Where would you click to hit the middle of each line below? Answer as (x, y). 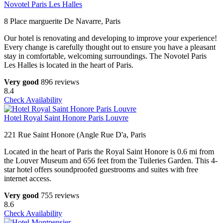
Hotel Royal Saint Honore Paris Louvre (66, 118)
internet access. (28, 179)
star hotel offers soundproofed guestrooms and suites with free (101, 170)
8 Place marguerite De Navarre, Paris (62, 21)
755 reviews (60, 196)
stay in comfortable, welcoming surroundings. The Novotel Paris (105, 56)
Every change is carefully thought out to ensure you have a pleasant (110, 47)
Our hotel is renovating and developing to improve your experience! (111, 38)
